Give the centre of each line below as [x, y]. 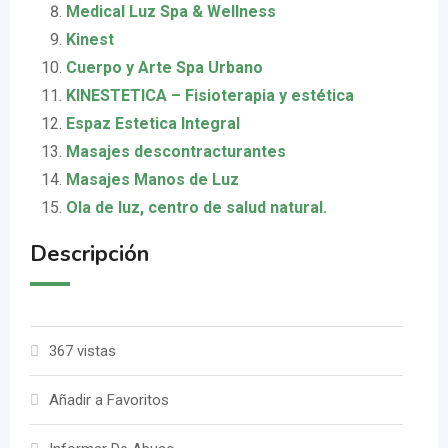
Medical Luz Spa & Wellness [171, 11]
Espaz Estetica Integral [153, 123]
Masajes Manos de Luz [152, 179]
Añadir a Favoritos [109, 400]
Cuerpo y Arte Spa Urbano [164, 67]
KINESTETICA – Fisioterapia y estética [210, 95]
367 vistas [82, 351]
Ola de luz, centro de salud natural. [196, 207]
